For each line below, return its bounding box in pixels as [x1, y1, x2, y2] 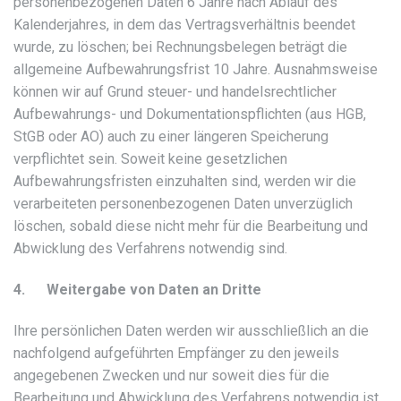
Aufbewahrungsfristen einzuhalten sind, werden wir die [13, 173, 356, 191]
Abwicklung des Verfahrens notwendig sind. [13, 240, 287, 258]
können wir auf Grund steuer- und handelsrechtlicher [13, 83, 337, 101]
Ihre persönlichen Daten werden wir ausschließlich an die [13, 321, 369, 339]
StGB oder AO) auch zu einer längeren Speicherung [13, 128, 328, 146]
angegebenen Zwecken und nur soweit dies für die [13, 366, 329, 384]
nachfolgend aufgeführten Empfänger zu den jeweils [13, 344, 339, 362]
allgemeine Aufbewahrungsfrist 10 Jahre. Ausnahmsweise [13, 61, 378, 79]
